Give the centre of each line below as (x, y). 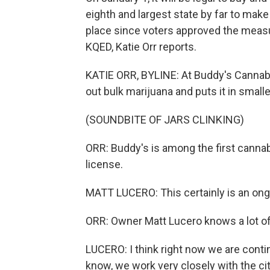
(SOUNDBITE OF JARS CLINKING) (165, 120)
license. (104, 164)
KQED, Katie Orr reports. (141, 47)
